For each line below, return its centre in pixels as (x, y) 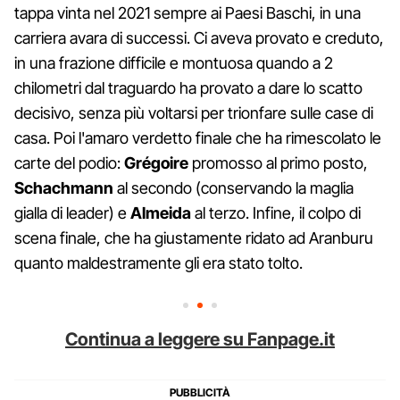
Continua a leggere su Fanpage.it (200, 339)
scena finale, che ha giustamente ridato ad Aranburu (194, 237)
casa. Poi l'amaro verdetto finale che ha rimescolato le (198, 137)
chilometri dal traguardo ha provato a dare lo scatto (188, 87)
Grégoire (156, 162)
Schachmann (64, 187)
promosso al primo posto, (278, 162)
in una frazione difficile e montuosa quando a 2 (174, 62)
